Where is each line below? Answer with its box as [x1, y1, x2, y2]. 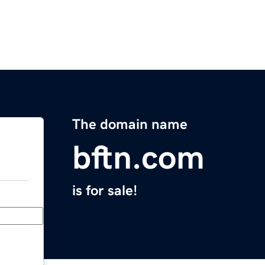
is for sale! [72, 183, 137, 198]
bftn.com [72, 141, 205, 174]
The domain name [72, 117, 188, 132]
